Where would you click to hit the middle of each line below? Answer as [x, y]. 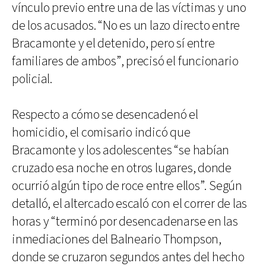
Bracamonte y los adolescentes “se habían [121, 150]
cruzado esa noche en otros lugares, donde [122, 168]
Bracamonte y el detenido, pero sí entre [113, 43]
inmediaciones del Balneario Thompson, [117, 239]
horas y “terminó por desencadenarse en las [125, 221]
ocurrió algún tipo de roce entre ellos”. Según [127, 186]
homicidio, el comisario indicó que [101, 132]
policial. [32, 79]
